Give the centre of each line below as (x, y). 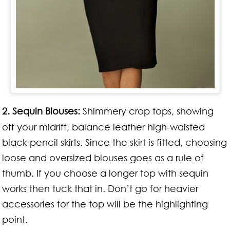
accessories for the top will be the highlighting (105, 204)
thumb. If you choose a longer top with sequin (106, 173)
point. (15, 219)
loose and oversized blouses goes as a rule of (103, 157)
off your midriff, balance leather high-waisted (104, 127)
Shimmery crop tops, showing (147, 111)
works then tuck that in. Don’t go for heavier (100, 188)
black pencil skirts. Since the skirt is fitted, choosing (115, 142)
